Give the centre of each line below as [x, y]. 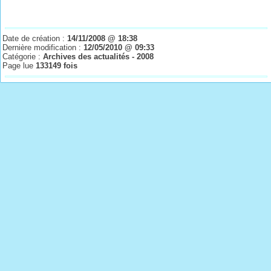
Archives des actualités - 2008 [99, 57]
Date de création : [35, 38]
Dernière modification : [43, 47]
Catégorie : [23, 57]
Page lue [19, 66]
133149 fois [57, 66]
